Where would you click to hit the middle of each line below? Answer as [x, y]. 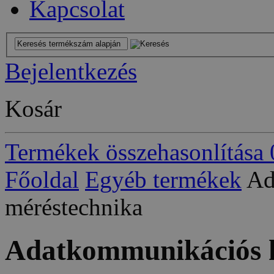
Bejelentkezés [71, 71]
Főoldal [42, 179]
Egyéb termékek [163, 179]
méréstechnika [74, 207]
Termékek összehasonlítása [134, 152]
